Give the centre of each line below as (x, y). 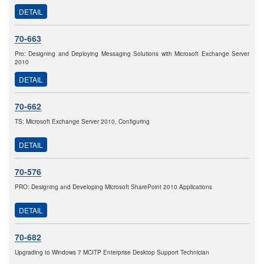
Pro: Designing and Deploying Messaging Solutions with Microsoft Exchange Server (132, 54)
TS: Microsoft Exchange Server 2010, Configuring (82, 122)
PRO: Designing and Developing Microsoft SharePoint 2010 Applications (113, 187)
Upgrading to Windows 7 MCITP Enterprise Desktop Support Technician (112, 253)
